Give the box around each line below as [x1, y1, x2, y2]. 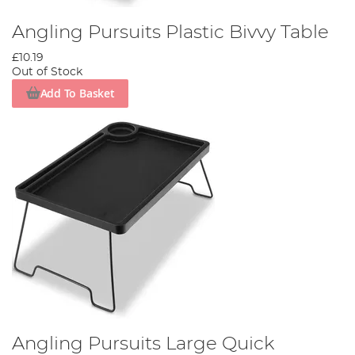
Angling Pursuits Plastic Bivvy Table [12, 22, 329, 42]
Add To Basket [40, 86, 115, 101]
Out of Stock [12, 66, 82, 78]
